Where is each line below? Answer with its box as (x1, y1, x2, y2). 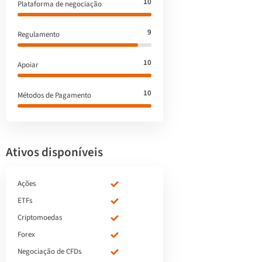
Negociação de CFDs (18, 246, 81, 257)
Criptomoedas (18, 212, 62, 223)
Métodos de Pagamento (18, 90, 91, 101)
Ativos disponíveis (6, 143, 103, 161)
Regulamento (18, 29, 60, 40)
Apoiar (18, 60, 39, 70)
